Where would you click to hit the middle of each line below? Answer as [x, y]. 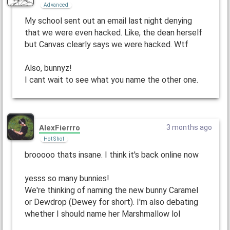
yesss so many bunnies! [67, 179]
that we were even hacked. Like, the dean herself [113, 33]
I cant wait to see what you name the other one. [111, 80]
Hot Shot [54, 139]
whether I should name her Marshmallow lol [102, 214]
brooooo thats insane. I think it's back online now [111, 155]
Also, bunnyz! [48, 68]
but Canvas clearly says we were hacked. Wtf [106, 45]
